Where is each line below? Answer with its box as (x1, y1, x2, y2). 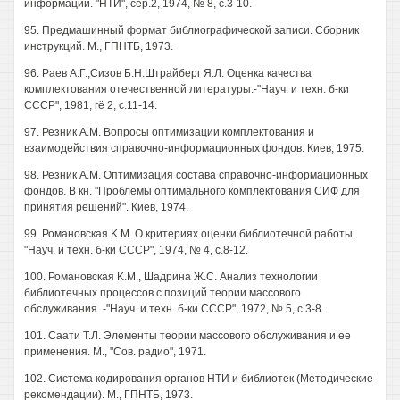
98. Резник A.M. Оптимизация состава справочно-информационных (24, 169, 368, 181)
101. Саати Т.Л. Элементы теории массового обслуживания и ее (24, 329, 351, 342)
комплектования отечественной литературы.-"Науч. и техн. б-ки (24, 83, 349, 96)
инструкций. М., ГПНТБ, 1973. (24, 40, 173, 53)
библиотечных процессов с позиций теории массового (24, 287, 301, 299)
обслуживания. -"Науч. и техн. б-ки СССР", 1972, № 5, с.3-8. (24, 303, 324, 315)
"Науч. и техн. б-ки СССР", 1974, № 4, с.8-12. (24, 244, 248, 256)
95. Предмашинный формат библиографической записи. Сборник (24, 24, 359, 37)
